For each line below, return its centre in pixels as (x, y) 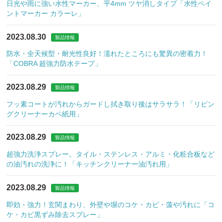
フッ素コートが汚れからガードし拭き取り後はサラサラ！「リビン (111, 104)
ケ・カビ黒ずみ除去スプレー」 (55, 214)
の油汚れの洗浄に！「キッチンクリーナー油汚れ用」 (90, 164)
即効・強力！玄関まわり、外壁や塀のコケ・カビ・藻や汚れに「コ (111, 204)
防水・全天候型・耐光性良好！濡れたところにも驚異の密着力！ (107, 54)
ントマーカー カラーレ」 (46, 13)
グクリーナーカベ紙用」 (45, 114)
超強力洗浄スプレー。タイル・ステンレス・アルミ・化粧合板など (111, 154)
